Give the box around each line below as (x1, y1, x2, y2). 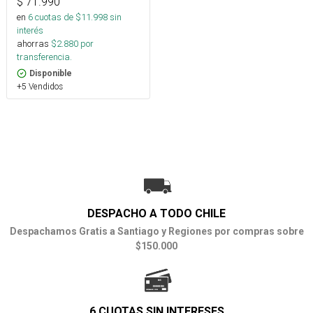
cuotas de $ (33, 11, 81, 24)
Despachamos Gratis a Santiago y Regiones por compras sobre (9, 226, 304, 238)
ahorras (17, 38, 49, 50)
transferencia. (17, 51, 72, 64)
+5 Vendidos (17, 81, 63, 92)
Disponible (29, 68, 72, 79)
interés (17, 24, 43, 37)
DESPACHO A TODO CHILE (87, 207, 226, 221)
